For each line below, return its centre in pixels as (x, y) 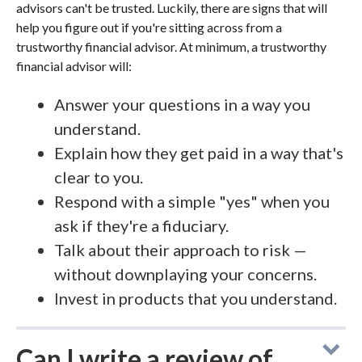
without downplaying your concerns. (185, 274)
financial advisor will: (74, 66)
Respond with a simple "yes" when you (192, 201)
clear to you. (99, 177)
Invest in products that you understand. (196, 298)
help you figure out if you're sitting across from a (149, 27)
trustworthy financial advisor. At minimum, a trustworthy (171, 46)
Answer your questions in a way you (182, 104)
